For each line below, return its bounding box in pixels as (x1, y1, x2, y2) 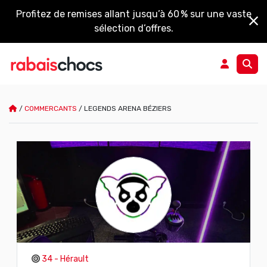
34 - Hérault (41, 253, 89, 264)
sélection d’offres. (94, 23, 173, 34)
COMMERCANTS (24, 104, 77, 113)
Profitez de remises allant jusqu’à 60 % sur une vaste (15, 8, 252, 20)
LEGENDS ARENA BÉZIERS (84, 104, 172, 113)
